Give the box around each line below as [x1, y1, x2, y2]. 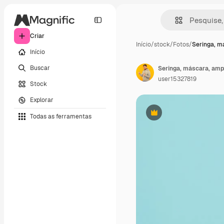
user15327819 [158, 75, 196, 83]
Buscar [30, 63, 50, 72]
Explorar [30, 95, 53, 104]
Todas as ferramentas [30, 112, 91, 120]
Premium [153, 112, 179, 120]
